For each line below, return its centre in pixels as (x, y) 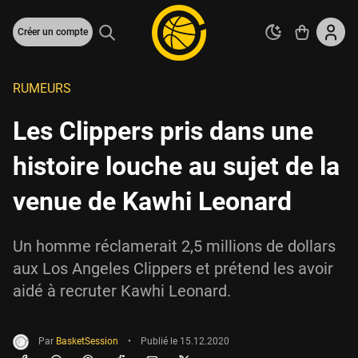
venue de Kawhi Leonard (152, 201)
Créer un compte (53, 32)
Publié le (160, 342)
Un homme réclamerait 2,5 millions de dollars (174, 246)
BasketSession (87, 342)
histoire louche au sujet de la (176, 166)
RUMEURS (42, 88)
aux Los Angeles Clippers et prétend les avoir (173, 268)
